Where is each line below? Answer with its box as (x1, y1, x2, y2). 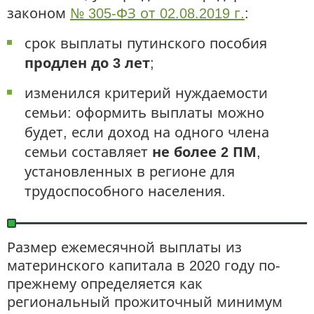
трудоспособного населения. (25, 183, 226, 199)
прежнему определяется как (7, 275, 203, 292)
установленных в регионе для (25, 163, 235, 179)
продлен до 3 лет (25, 55, 150, 71)
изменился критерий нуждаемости (25, 85, 268, 101)
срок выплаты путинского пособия (25, 35, 267, 51)
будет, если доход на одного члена (25, 124, 269, 140)
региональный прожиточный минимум (7, 294, 282, 310)
